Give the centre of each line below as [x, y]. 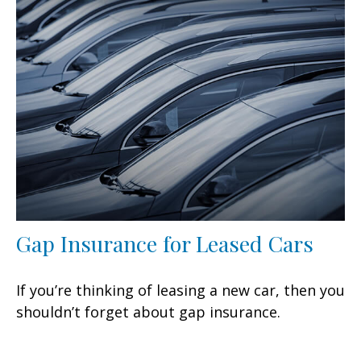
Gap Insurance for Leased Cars [165, 244]
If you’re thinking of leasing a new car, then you [180, 290]
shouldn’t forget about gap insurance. [148, 312]
